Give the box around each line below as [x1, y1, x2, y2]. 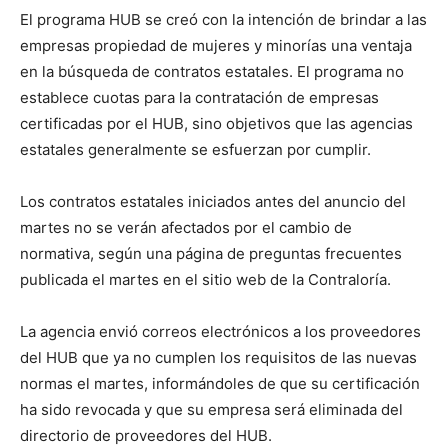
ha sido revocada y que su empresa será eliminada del [20, 400, 403, 419]
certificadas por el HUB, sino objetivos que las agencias [20, 114, 413, 133]
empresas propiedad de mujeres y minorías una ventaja [20, 36, 412, 55]
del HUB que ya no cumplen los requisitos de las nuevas [20, 348, 417, 367]
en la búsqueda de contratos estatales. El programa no [20, 62, 404, 81]
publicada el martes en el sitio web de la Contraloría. [20, 270, 391, 289]
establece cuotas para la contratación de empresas [20, 88, 379, 107]
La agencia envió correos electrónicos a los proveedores [20, 322, 421, 341]
